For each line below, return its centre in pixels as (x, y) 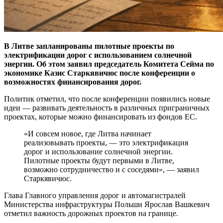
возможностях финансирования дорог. (73, 82)
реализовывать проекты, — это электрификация (106, 142)
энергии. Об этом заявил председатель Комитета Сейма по (109, 64)
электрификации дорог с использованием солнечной (98, 55)
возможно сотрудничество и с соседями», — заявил (111, 169)
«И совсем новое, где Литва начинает (88, 133)
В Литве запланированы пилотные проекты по (89, 46)
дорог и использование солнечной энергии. (98, 151)
